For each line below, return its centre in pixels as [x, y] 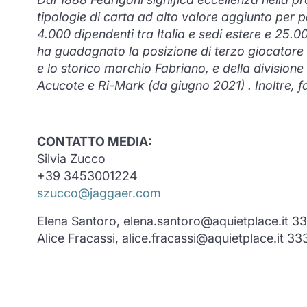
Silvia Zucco [71, 159]
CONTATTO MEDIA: [94, 142]
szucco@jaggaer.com [99, 193]
